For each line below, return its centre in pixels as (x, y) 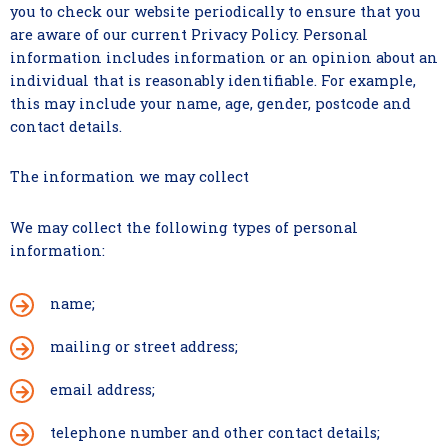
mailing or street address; (144, 346)
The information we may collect (129, 176)
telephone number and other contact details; (215, 432)
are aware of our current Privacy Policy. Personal (189, 34)
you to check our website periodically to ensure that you (215, 11)
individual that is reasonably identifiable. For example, (213, 80)
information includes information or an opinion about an (224, 57)
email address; (102, 389)
